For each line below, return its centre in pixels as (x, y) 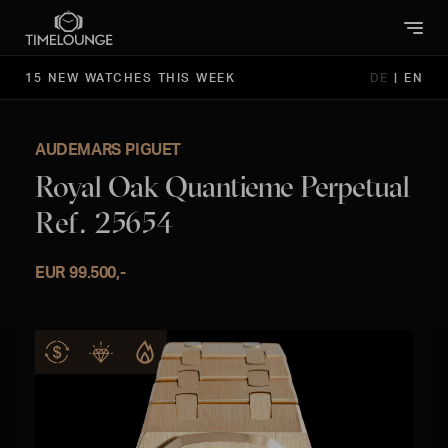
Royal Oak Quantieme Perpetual (222, 186)
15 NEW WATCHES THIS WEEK (130, 77)
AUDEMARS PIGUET (108, 149)
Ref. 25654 (104, 222)
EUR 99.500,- (80, 272)
